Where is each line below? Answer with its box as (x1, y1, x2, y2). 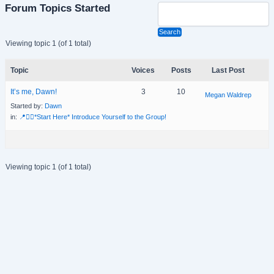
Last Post (212, 65, 245, 75)
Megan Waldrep (205, 91, 252, 98)
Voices (131, 65, 155, 75)
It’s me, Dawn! (10, 87, 57, 96)
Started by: (10, 102, 45, 109)
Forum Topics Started (4, 2, 110, 14)
